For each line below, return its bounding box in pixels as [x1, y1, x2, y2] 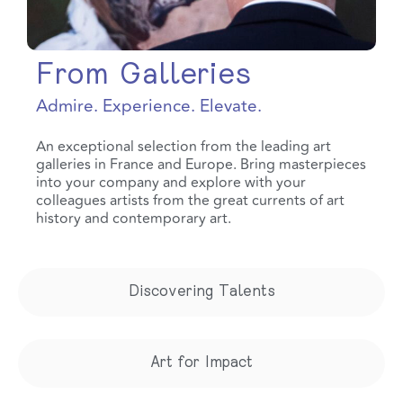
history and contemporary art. [36, 208, 231, 230]
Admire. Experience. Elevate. [36, 93, 262, 121]
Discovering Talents [128, 285, 275, 300]
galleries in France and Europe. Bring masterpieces [36, 154, 366, 176]
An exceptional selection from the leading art [36, 136, 331, 158]
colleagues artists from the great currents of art [36, 190, 345, 212]
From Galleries [36, 62, 251, 92]
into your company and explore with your [36, 172, 306, 194]
